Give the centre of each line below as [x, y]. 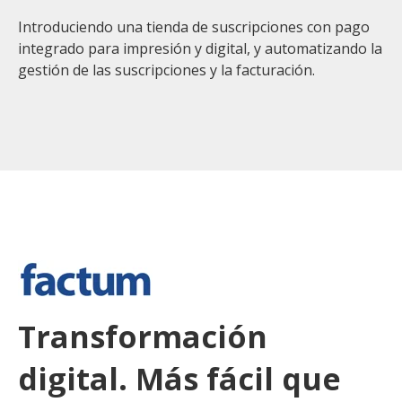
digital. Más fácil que [179, 378]
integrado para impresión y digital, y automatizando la [200, 48]
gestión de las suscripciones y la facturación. [166, 70]
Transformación [143, 336]
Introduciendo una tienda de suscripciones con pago [194, 26]
